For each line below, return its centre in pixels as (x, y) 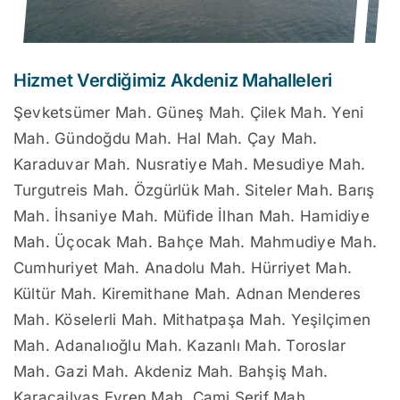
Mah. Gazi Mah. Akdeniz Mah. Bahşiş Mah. (171, 372)
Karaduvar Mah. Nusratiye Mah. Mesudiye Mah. (190, 165)
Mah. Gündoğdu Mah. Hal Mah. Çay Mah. (166, 139)
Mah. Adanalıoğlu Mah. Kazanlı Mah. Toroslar (180, 346)
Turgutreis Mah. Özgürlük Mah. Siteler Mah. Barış (194, 191)
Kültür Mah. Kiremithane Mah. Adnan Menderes (187, 294)
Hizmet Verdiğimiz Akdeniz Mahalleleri (173, 81)
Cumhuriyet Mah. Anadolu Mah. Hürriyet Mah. (183, 268)
